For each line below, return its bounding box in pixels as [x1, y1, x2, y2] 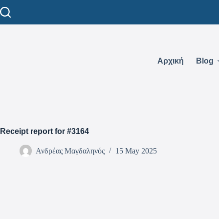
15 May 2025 [115, 147, 157, 155]
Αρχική [157, 57, 184, 65]
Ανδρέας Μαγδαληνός [36, 147, 105, 155]
